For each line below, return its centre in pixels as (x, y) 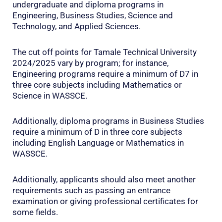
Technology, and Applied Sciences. (77, 26)
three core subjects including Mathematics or (97, 84)
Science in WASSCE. (50, 95)
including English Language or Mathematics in (98, 143)
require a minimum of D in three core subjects (97, 132)
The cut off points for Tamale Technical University (105, 52)
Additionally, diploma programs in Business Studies (108, 121)
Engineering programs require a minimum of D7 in (105, 74)
